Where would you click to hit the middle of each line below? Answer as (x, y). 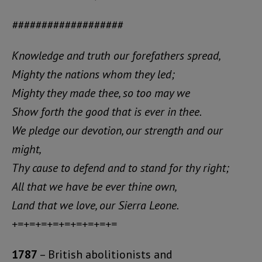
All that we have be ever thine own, (94, 186)
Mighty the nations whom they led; (93, 74)
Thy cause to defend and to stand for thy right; (120, 168)
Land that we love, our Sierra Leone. (95, 205)
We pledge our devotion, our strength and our (117, 130)
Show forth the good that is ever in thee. (107, 111)
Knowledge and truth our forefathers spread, (116, 55)
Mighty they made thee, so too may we (101, 93)
